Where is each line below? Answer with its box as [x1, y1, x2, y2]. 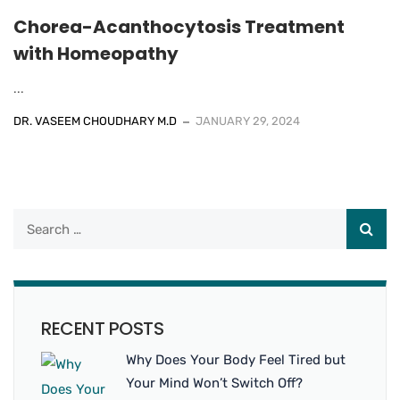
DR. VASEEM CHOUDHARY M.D [13, 114, 177, 129]
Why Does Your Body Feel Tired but [126, 352, 346, 369]
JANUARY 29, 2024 [196, 114, 300, 129]
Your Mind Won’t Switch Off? [126, 375, 303, 392]
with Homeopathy [13, 41, 179, 67]
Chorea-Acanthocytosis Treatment [13, 14, 345, 40]
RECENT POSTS [41, 316, 163, 342]
